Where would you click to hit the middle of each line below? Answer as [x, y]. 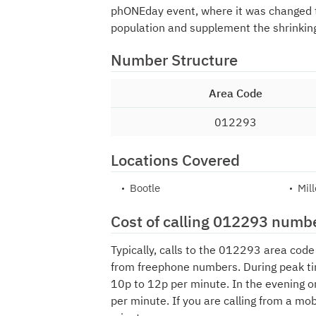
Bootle [145, 188]
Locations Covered [175, 160]
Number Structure [174, 60]
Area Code [235, 93]
